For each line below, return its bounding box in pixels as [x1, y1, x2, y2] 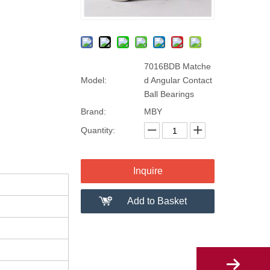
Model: [81, 75, 107, 86]
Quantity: [81, 125, 115, 136]
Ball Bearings [144, 89, 194, 99]
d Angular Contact [144, 75, 212, 86]
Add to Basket [127, 196, 187, 207]
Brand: [81, 107, 106, 117]
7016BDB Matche [144, 61, 211, 72]
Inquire [133, 166, 163, 177]
